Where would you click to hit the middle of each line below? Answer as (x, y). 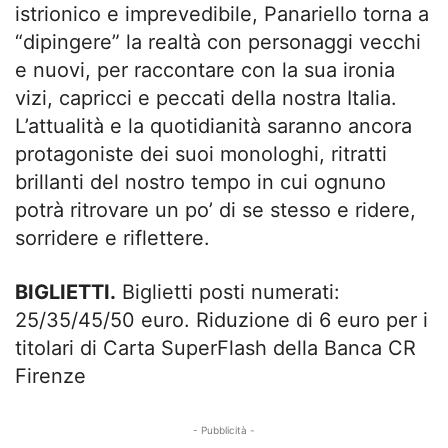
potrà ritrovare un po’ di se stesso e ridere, (215, 209)
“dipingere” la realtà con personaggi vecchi (218, 41)
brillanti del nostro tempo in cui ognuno (200, 181)
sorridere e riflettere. (112, 237)
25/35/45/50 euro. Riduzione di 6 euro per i (221, 319)
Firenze (50, 375)
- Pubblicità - (224, 429)
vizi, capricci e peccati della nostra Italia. (206, 97)
